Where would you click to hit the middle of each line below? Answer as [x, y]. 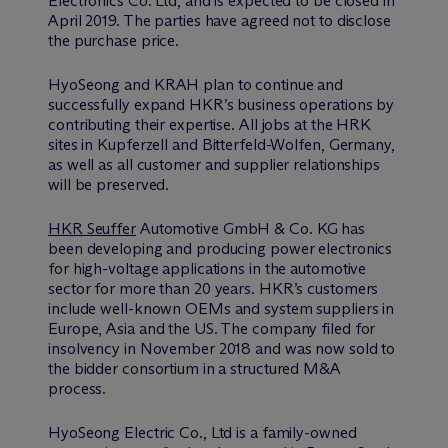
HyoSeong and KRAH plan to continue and [196, 85]
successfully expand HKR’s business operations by [221, 105]
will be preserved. [109, 185]
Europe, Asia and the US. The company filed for [212, 329]
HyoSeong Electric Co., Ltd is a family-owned [202, 433]
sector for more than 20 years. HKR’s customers [213, 289]
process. [77, 389]
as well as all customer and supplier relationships [214, 165]
